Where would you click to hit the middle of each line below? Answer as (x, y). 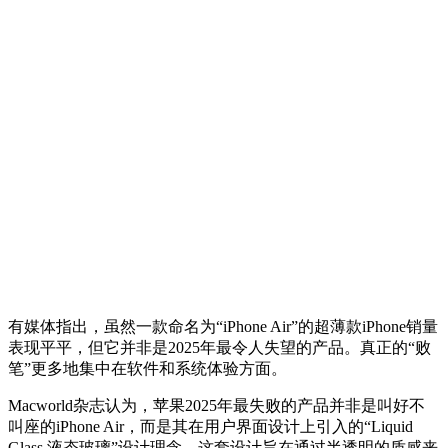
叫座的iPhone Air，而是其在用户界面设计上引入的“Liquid (210, 426)
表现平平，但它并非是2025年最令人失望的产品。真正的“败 (219, 347)
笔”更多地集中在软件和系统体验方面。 (147, 368)
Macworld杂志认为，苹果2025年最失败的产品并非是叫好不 (216, 405)
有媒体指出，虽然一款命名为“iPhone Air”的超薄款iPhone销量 (223, 326)
